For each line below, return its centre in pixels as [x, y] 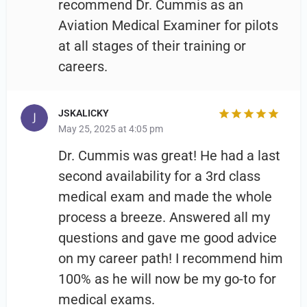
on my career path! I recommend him [171, 259]
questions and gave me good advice [168, 238]
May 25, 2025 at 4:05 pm [111, 129]
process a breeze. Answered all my [164, 218]
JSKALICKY [84, 113]
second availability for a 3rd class [159, 176]
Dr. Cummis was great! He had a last [169, 156]
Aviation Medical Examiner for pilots [168, 26]
